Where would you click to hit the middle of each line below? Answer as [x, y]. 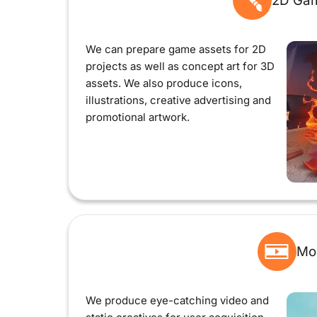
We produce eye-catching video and [177, 300]
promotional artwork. [138, 117]
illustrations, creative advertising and [178, 100]
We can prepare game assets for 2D [176, 49]
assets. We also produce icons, [164, 83]
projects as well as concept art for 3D [180, 66]
